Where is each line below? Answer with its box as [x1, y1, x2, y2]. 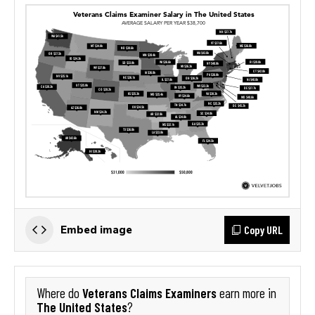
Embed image [60, 223, 132, 236]
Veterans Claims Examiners [82, 284, 217, 301]
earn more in [217, 285, 276, 301]
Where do [37, 285, 82, 301]
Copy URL [244, 222, 283, 236]
